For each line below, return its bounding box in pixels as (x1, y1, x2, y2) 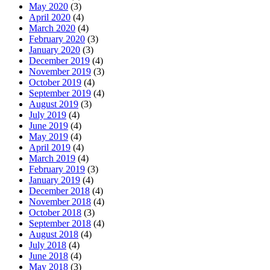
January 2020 (29, 45, 80, 55)
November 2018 (29, 196, 91, 207)
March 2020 (29, 23, 75, 33)
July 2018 (29, 240, 66, 250)
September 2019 (29, 88, 91, 98)
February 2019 (29, 164, 85, 174)
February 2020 (29, 34, 85, 44)
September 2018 (29, 218, 91, 228)
